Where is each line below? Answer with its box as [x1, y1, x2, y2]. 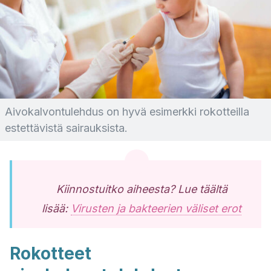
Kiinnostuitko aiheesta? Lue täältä [56, 183, 227, 195]
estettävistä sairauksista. [5, 122, 128, 134]
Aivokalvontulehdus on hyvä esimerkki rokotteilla [5, 105, 249, 118]
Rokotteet [10, 243, 91, 264]
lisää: [42, 202, 71, 215]
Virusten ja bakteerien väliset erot [71, 202, 241, 215]
